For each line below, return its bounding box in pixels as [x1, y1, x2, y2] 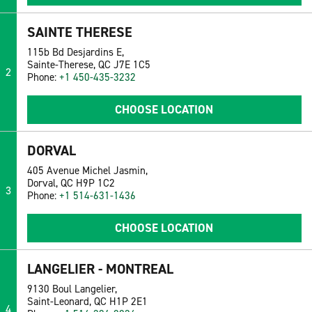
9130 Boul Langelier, [26, 282, 117, 297]
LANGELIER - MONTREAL [26, 260, 173, 279]
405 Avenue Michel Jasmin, [26, 164, 148, 178]
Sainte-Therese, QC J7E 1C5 [26, 58, 150, 72]
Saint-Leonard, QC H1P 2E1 [26, 295, 148, 309]
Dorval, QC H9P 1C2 [26, 176, 115, 191]
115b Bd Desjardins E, [26, 45, 124, 60]
